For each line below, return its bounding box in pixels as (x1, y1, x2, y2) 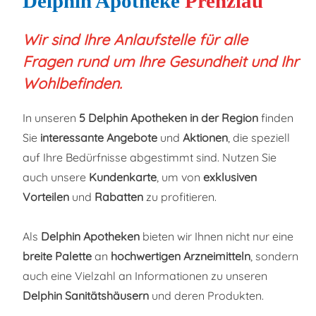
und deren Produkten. (148, 288, 264, 303)
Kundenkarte (88, 170, 157, 184)
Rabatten (94, 190, 143, 204)
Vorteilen (22, 190, 69, 204)
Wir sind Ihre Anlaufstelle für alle (22, 30, 248, 49)
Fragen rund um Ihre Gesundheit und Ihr (22, 52, 298, 71)
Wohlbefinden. (22, 74, 122, 92)
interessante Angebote (39, 130, 157, 145)
